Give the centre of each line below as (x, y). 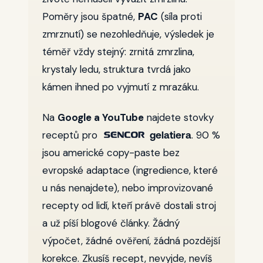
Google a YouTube (101, 117)
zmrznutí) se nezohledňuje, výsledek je (128, 34)
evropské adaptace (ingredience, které (130, 170)
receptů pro (71, 135)
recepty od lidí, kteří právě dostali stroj (129, 205)
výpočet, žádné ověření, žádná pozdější (131, 241)
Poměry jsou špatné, (90, 16)
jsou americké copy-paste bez (111, 153)
